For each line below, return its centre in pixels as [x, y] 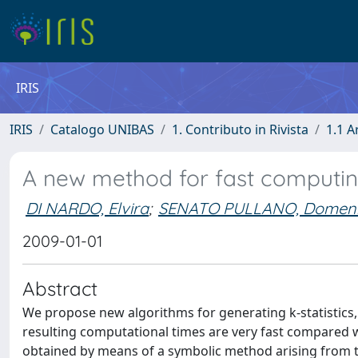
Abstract [60, 288]
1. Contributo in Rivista [240, 129]
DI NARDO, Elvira [87, 208]
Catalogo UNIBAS [102, 129]
